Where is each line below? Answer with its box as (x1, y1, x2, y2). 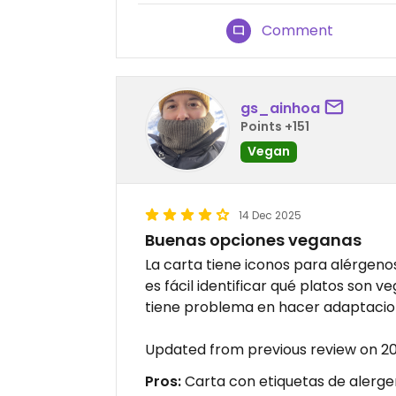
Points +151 (240, 117, 309, 135)
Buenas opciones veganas (145, 229, 362, 252)
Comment (262, 20, 334, 42)
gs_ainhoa (240, 97, 320, 118)
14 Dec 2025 (239, 208, 301, 224)
